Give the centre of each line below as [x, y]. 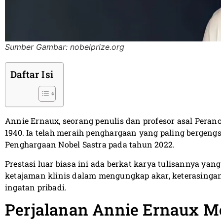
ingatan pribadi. [36, 187]
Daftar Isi [32, 74]
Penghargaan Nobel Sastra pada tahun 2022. [90, 145]
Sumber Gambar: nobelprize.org [65, 47]
